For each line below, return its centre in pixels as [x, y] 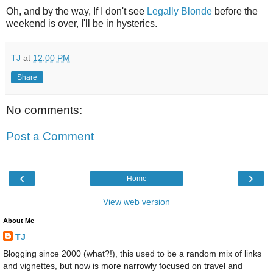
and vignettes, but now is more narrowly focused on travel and [123, 265]
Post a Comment [50, 136]
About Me [19, 220]
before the [235, 11]
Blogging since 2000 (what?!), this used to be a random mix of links [132, 253]
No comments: [44, 110]
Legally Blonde [179, 11]
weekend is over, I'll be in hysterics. [82, 23]
